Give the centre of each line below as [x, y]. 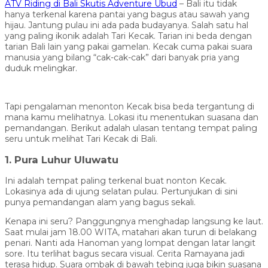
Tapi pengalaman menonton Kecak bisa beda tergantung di [130, 106]
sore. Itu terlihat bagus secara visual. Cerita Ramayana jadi [125, 254]
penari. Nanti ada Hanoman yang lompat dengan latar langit [130, 243]
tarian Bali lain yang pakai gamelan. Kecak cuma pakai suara [129, 46]
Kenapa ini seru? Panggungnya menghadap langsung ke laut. [134, 222]
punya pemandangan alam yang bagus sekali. [100, 202]
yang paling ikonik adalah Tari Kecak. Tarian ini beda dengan [128, 36]
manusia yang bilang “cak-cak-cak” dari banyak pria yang [122, 57]
